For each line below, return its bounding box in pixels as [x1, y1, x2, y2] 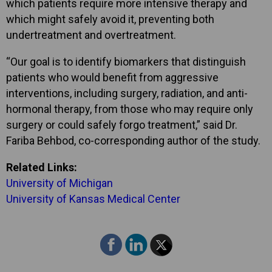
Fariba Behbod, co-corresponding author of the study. [6, 134, 260, 148]
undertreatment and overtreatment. [6, 29, 176, 42]
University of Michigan [6, 177, 113, 190]
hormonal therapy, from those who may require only [6, 103, 253, 116]
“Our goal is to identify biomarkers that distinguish [6, 55, 246, 69]
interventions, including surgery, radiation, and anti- [6, 87, 248, 100]
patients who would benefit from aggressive [6, 71, 219, 84]
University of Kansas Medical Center [6, 192, 180, 206]
